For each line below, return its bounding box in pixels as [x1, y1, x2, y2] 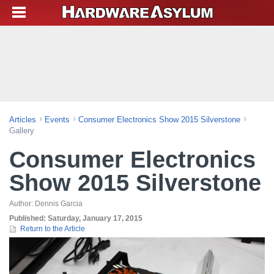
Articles [9, 115, 36, 124]
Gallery [9, 126, 34, 135]
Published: [9, 214, 48, 223]
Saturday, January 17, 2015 [48, 214, 143, 223]
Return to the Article [20, 224, 85, 233]
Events [45, 115, 70, 124]
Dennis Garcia [35, 199, 83, 208]
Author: [9, 199, 35, 208]
